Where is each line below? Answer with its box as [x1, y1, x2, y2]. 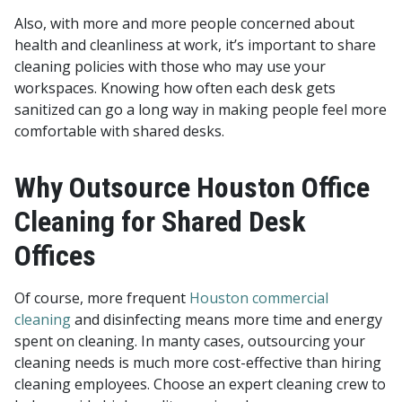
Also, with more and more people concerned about [14, 13, 354, 33]
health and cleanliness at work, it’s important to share [14, 34, 376, 55]
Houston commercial [189, 287, 328, 308]
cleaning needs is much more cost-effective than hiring [14, 352, 381, 372]
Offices [14, 238, 96, 273]
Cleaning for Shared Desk [14, 204, 306, 239]
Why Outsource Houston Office [14, 170, 370, 205]
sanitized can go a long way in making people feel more [14, 99, 387, 119]
